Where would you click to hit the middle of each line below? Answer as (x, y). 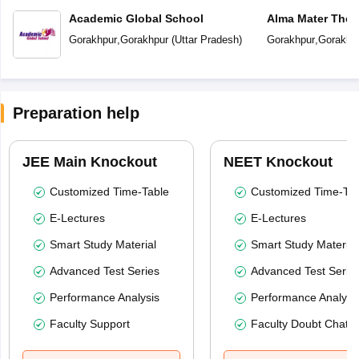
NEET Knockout (278, 162)
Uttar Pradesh (206, 40)
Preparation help (76, 113)
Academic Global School (136, 19)
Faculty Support (89, 324)
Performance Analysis (104, 298)
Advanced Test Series (104, 271)
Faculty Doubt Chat (299, 324)
